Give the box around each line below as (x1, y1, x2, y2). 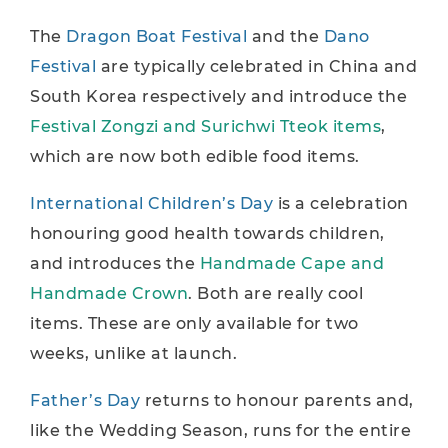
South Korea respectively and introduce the (30, 87, 407, 106)
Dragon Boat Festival (66, 27, 252, 46)
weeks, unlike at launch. (30, 344, 237, 363)
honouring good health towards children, (30, 224, 385, 243)
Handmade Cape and (199, 254, 384, 273)
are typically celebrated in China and (96, 57, 417, 76)
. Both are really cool (188, 284, 363, 303)
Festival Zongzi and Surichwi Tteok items (30, 117, 381, 136)
